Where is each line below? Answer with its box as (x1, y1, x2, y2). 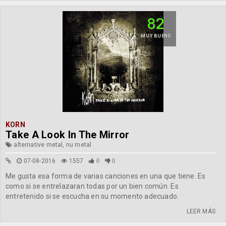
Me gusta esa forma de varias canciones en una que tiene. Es (6, 172, 206, 180)
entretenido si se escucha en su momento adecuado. (6, 192, 179, 200)
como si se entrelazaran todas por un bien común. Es (6, 182, 179, 190)
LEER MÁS (186, 208, 215, 215)
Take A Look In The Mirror (6, 129, 130, 141)
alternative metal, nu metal (12, 141, 92, 148)
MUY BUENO (141, 33, 171, 38)
